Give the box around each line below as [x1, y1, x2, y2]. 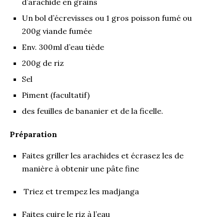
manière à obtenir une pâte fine [22, 163, 139, 173]
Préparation [10, 129, 57, 139]
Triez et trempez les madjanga [22, 186, 139, 196]
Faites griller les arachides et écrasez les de [22, 150, 184, 160]
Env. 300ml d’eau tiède [22, 42, 104, 52]
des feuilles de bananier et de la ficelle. [22, 106, 163, 116]
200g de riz [22, 58, 64, 68]
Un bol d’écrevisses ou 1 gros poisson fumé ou [22, 13, 192, 23]
